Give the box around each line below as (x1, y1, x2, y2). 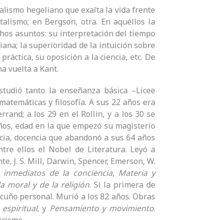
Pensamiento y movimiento (49, 203, 154, 214)
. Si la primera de (89, 179, 156, 191)
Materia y (118, 167, 155, 179)
